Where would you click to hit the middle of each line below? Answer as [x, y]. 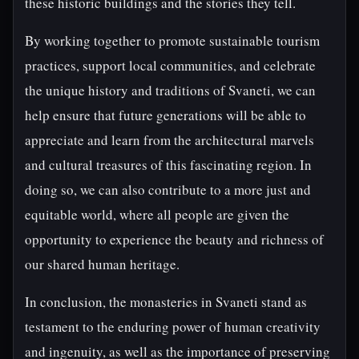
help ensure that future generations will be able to [165, 115]
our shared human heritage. [102, 264]
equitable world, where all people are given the [157, 214]
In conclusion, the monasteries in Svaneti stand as [166, 302]
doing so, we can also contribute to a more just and [168, 190]
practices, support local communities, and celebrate [170, 65]
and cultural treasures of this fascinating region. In [168, 165]
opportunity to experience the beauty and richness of [174, 239]
